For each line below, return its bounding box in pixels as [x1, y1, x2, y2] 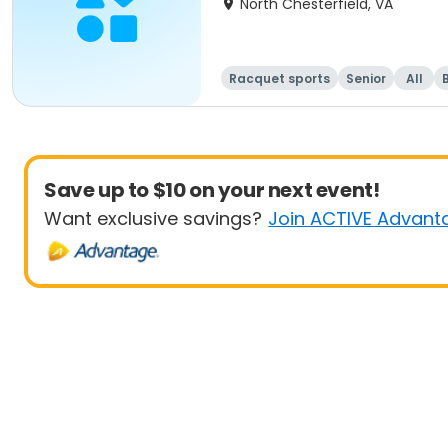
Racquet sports [229, 70, 330, 87]
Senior [346, 70, 386, 87]
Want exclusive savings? [44, 206, 262, 231]
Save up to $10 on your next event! [44, 176, 380, 204]
